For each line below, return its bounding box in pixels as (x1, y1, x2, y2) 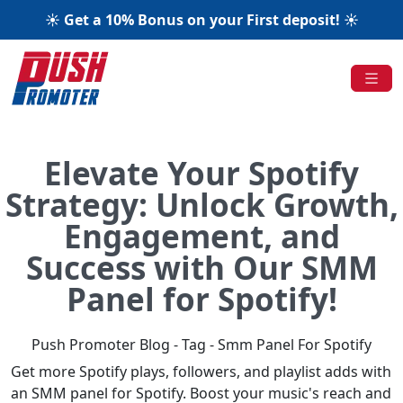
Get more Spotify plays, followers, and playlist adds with (11, 362, 391, 381)
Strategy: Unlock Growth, (4, 184, 399, 226)
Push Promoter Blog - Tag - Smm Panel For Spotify (31, 335, 372, 354)
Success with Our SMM (25, 246, 378, 289)
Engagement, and (63, 215, 340, 257)
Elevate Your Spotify (44, 152, 359, 194)
